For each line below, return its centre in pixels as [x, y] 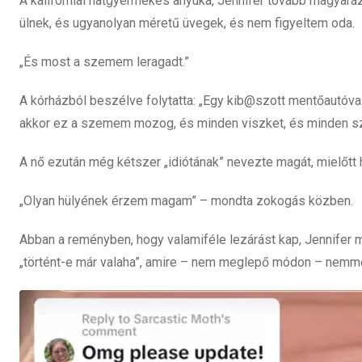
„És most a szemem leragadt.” [104, 62]
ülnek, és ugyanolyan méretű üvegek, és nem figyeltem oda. [187, 23]
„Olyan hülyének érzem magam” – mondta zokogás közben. [186, 201]
